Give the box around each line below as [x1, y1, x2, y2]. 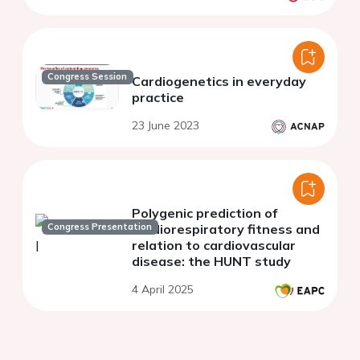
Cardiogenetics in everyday [132, 73, 306, 90]
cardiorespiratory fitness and [132, 221, 320, 238]
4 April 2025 [132, 282, 194, 297]
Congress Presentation [47, 221, 153, 233]
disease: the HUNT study [132, 253, 291, 270]
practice [132, 89, 184, 106]
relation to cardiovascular [132, 237, 296, 254]
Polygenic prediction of [132, 205, 277, 222]
